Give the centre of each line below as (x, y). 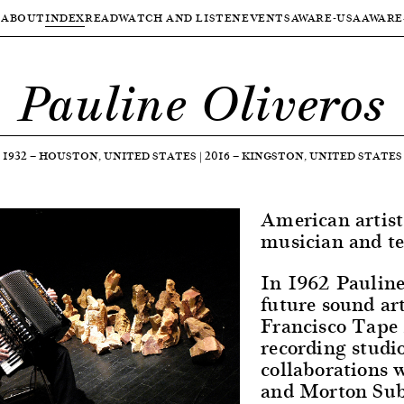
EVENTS (266, 18)
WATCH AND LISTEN (180, 18)
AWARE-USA (326, 18)
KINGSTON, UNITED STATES (321, 156)
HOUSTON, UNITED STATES (117, 156)
